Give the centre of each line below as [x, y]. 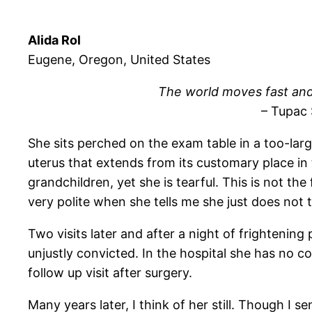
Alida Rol [54, 40]
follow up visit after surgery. [110, 273]
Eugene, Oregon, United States [119, 60]
